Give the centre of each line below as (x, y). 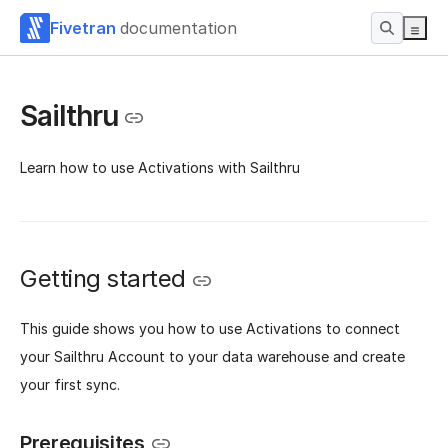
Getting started (103, 279)
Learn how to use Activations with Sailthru (160, 168)
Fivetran (83, 27)
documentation (178, 27)
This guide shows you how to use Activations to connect (210, 328)
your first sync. (70, 384)
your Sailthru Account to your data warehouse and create (212, 356)
